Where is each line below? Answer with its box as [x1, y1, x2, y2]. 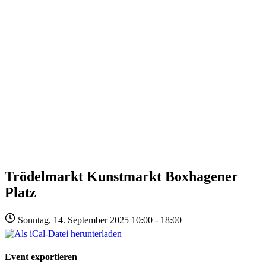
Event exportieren [5, 251, 77, 262]
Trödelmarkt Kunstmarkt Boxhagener [5, 168, 238, 184]
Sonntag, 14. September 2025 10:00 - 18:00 [18, 214, 182, 225]
